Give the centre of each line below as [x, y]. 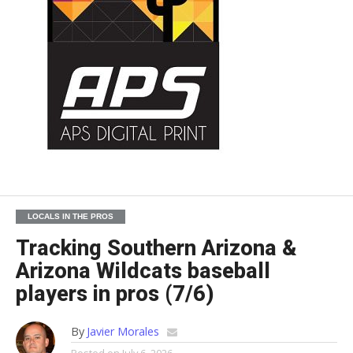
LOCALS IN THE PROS [70, 216]
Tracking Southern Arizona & [156, 248]
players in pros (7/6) [115, 294]
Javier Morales [123, 331]
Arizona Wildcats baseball [143, 271]
